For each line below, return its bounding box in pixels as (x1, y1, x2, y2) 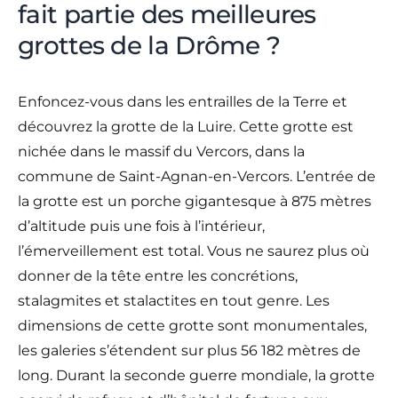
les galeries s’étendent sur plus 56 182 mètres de (18, 341, 361, 359)
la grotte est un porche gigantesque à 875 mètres (18, 192, 371, 210)
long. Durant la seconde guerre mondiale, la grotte (18, 366, 375, 384)
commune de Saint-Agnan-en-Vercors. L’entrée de (18, 167, 376, 185)
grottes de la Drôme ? (18, 29, 281, 60)
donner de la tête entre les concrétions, (18, 267, 298, 284)
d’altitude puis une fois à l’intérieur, (18, 217, 265, 235)
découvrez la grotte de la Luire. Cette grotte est (18, 117, 354, 135)
